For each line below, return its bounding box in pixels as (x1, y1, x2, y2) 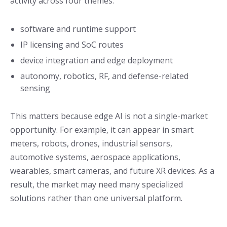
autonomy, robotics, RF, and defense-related (20, 70, 188, 82)
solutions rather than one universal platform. (10, 193, 182, 204)
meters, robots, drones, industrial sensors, (10, 138, 172, 149)
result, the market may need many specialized (10, 179, 183, 191)
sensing (20, 83, 50, 94)
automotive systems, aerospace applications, (10, 152, 180, 163)
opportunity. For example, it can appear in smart (10, 124, 194, 136)
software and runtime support (20, 23, 136, 35)
